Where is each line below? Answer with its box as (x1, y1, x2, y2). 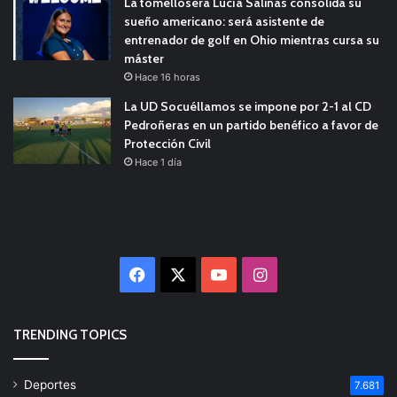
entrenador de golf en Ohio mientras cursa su (124, 31, 379, 48)
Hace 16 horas (135, 70, 200, 83)
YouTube (227, 264, 292, 284)
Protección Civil (124, 135, 211, 152)
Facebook (145, 264, 220, 284)
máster (124, 50, 164, 66)
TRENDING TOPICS (13, 326, 127, 343)
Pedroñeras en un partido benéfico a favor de (124, 116, 378, 133)
